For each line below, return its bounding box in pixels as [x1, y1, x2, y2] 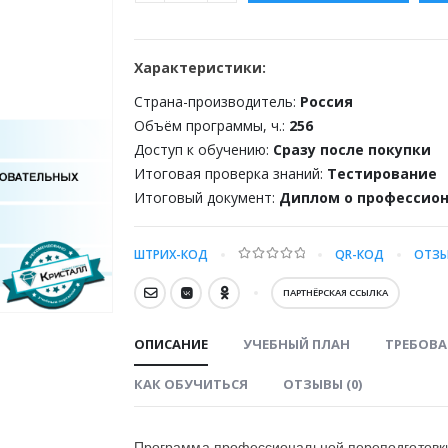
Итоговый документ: [134, 188, 279, 207]
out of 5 [246, 263, 318, 276]
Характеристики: [134, 58, 266, 77]
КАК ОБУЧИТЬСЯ [134, 375, 248, 393]
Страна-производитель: [134, 92, 300, 111]
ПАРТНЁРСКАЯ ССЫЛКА [282, 286, 388, 299]
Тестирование [327, 164, 437, 183]
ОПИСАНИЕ [134, 335, 208, 353]
